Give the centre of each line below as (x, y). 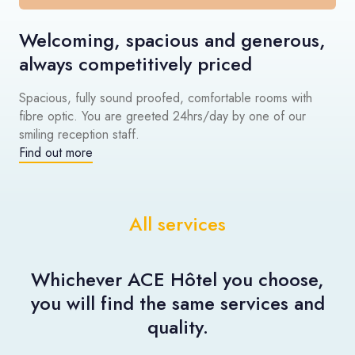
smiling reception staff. (79, 134)
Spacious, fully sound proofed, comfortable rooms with (166, 97)
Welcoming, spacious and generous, (172, 40)
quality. (177, 326)
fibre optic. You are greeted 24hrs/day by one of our (162, 116)
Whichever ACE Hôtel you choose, (177, 279)
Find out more (56, 152)
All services (177, 223)
